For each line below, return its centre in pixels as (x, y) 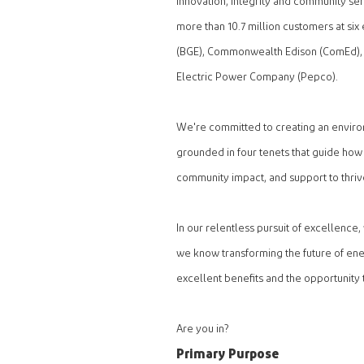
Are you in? (203, 329)
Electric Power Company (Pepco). (257, 77)
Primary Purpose (227, 354)
